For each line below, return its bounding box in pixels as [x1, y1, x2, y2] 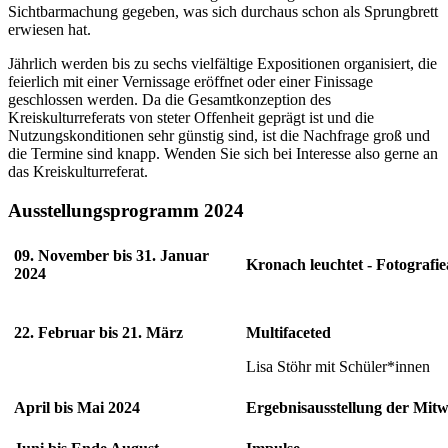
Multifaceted [246, 323, 331, 341]
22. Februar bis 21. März [14, 323, 183, 341]
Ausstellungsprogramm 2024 [8, 200, 244, 222]
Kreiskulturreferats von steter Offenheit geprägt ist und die [8, 109, 374, 127]
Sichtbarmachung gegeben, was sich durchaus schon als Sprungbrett [8, 3, 438, 21]
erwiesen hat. [8, 21, 91, 39]
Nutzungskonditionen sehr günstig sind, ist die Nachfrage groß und [8, 127, 430, 145]
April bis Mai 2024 [14, 398, 140, 416]
